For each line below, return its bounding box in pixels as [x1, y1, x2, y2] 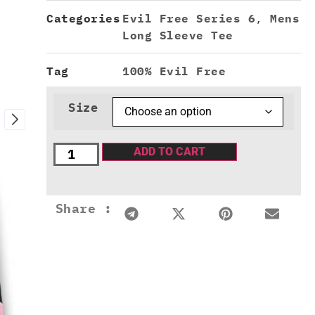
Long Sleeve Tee [122, 28, 233, 43]
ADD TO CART [134, 145, 206, 159]
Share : [55, 200, 112, 217]
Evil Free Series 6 [122, 11, 255, 26]
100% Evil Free [122, 64, 226, 79]
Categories [46, 11, 120, 26]
